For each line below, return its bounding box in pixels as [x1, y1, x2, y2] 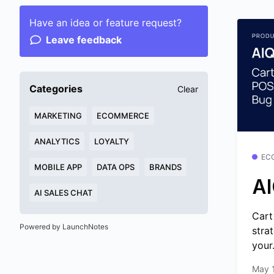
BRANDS [149, 162, 182, 172]
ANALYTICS [34, 136, 80, 146]
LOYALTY [94, 136, 129, 146]
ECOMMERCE [97, 111, 149, 120]
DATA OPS [97, 162, 135, 172]
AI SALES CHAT [34, 188, 92, 198]
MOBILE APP [34, 162, 82, 172]
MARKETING [34, 111, 82, 120]
